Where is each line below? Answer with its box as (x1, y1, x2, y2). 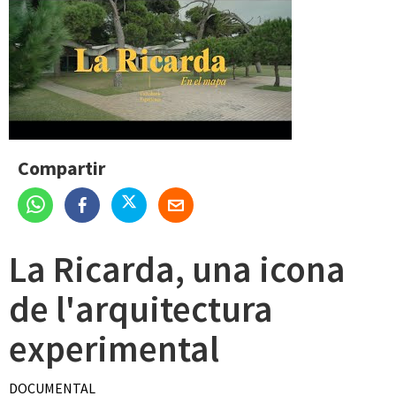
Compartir (18, 156, 105, 180)
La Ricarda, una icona (9, 247, 346, 292)
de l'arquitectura (9, 286, 273, 331)
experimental (9, 326, 219, 371)
